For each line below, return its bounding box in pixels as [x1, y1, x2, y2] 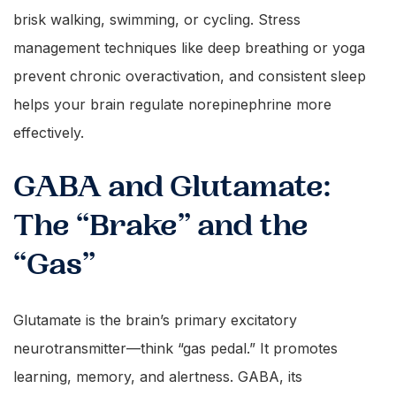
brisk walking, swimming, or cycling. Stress [13, 11, 301, 28]
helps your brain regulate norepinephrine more [13, 95, 331, 113]
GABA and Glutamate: [13, 168, 331, 206]
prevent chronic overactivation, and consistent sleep [13, 67, 366, 85]
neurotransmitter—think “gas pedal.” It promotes [13, 339, 338, 357]
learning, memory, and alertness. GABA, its [13, 368, 302, 385]
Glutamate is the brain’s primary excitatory [13, 311, 297, 329]
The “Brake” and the [13, 207, 308, 245]
